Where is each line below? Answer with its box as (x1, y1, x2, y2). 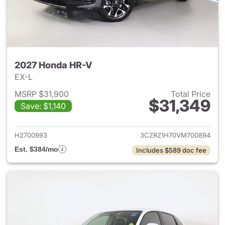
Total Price (171, 89, 210, 99)
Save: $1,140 (21, 101, 66, 111)
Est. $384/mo (15, 145, 58, 153)
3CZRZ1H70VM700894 (140, 131, 210, 139)
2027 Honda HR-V (15, 60, 92, 70)
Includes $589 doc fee (136, 146, 206, 154)
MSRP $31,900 (15, 89, 69, 99)
